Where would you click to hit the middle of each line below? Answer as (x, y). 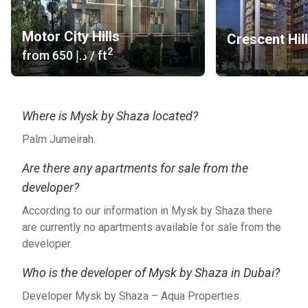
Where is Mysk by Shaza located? (110, 116)
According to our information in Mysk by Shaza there (147, 211)
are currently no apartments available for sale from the (152, 227)
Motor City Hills (71, 36)
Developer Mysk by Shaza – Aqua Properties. (132, 296)
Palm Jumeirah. (59, 139)
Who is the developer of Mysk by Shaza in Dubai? (151, 273)
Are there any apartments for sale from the (135, 168)
